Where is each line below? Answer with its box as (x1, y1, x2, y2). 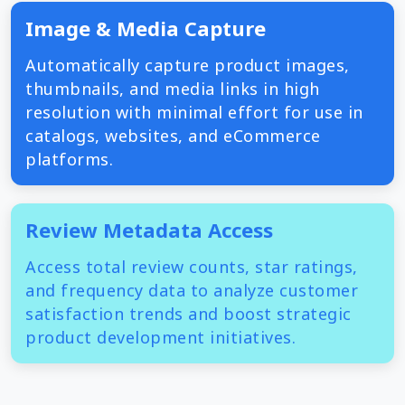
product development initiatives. (25, 325, 296, 348)
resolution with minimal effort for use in (25, 100, 363, 123)
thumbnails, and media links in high (25, 77, 320, 99)
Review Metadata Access (25, 215, 273, 243)
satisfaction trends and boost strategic (25, 302, 352, 325)
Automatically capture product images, (25, 53, 350, 76)
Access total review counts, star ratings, (25, 255, 358, 278)
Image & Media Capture (25, 14, 266, 42)
